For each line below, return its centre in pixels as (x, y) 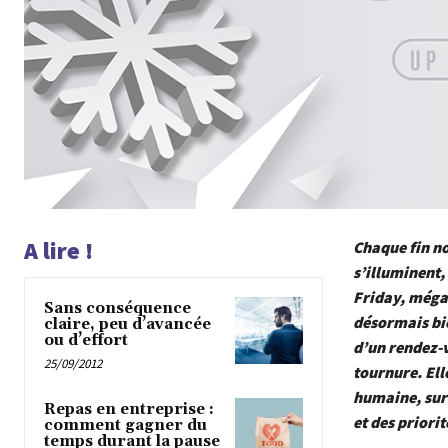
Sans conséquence (117, 308)
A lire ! (58, 250)
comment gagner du (125, 425)
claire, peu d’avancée (127, 324)
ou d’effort (86, 340)
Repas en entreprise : (129, 409)
